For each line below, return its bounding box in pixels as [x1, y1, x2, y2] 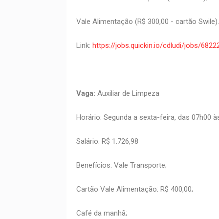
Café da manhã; [76, 209, 127, 218]
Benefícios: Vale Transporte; [76, 161, 167, 170]
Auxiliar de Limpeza [95, 89, 159, 98]
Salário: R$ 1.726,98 [76, 137, 138, 146]
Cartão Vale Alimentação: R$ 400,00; [76, 185, 193, 194]
